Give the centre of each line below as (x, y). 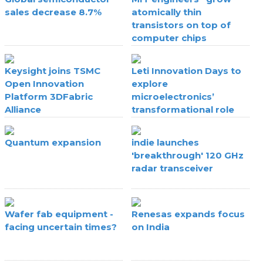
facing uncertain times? (61, 227)
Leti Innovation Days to (186, 70)
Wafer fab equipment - (59, 214)
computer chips (169, 38)
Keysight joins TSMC (53, 70)
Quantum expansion (53, 142)
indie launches (165, 142)
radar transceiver (172, 168)
